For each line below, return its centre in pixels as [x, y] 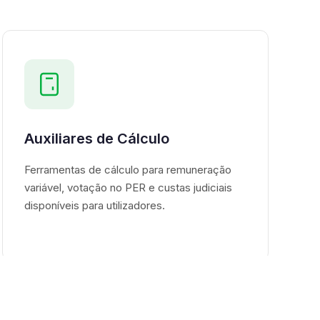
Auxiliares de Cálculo [96, 139]
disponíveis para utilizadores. [94, 206]
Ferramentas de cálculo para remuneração [127, 170]
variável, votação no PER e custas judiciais [128, 188]
